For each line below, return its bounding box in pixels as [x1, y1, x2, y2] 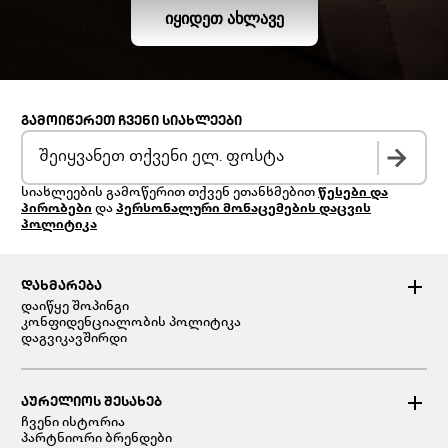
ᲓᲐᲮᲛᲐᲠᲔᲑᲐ [21, 280, 102, 294]
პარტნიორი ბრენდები [21, 432, 172, 446]
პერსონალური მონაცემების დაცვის [116, 202, 371, 216]
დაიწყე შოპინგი [21, 300, 129, 314]
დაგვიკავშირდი [21, 332, 127, 346]
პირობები [21, 202, 92, 216]
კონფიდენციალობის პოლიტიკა [21, 316, 241, 330]
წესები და [318, 186, 388, 200]
